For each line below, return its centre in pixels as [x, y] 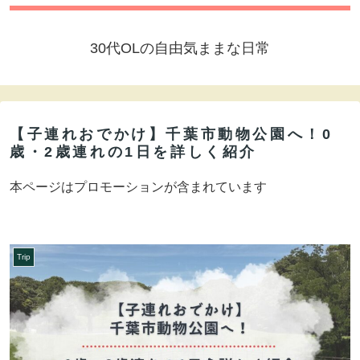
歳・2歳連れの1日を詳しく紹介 [134, 152]
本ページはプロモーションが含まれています [138, 187]
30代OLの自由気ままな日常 [180, 49]
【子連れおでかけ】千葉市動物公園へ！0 [172, 135]
